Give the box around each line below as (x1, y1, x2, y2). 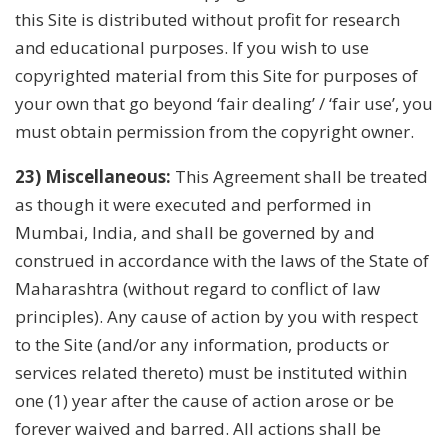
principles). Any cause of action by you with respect (15, 304, 418, 328)
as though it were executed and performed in (15, 192, 371, 216)
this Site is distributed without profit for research (15, 7, 400, 31)
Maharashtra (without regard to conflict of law (15, 276, 380, 300)
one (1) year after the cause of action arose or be (15, 388, 394, 412)
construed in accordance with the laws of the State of (15, 248, 429, 272)
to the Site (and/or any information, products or (15, 332, 389, 356)
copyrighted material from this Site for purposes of (15, 63, 418, 87)
